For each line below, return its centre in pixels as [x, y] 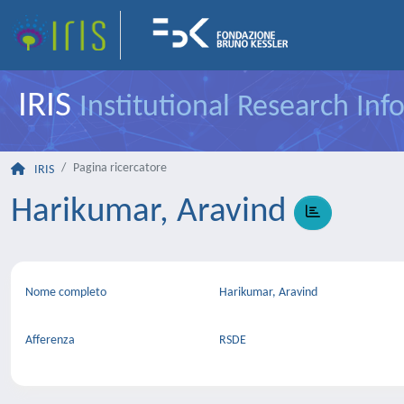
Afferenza [50, 340]
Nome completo [66, 293]
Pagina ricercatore [120, 168]
